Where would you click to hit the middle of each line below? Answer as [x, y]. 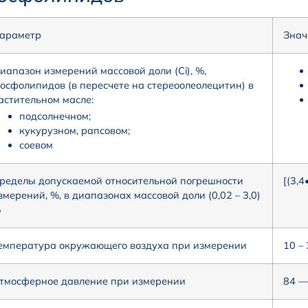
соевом [36, 145]
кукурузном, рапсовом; [75, 131]
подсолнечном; [55, 117]
